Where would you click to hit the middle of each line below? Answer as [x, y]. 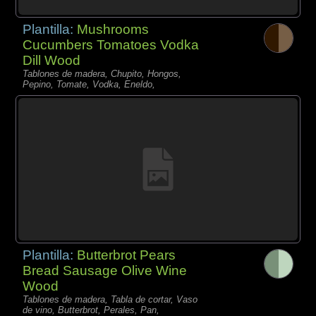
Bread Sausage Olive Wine [105, 271]
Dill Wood [52, 61]
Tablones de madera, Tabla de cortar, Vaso [110, 300]
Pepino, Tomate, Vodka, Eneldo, [89, 85]
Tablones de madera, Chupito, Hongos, [102, 74]
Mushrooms [113, 30]
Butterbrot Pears [127, 255]
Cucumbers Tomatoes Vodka [111, 45]
